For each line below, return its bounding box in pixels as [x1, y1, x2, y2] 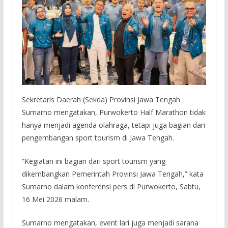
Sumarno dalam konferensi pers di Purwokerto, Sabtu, [21, 182, 201, 192]
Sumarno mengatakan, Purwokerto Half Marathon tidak [21, 107, 206, 118]
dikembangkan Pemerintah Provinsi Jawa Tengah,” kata [21, 169, 204, 179]
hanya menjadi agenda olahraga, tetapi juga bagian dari [21, 120, 205, 130]
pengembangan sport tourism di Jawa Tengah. [21, 133, 174, 143]
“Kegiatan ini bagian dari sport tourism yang [21, 156, 165, 166]
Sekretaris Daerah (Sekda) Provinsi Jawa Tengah [21, 95, 180, 105]
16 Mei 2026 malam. [21, 194, 89, 205]
